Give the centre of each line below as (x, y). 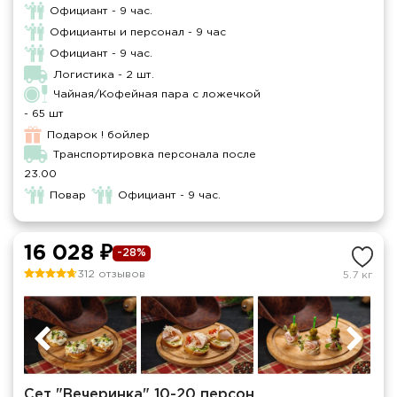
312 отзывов (111, 275)
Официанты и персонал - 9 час (138, 33)
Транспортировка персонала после (155, 155)
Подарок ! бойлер (98, 136)
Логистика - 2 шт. (104, 75)
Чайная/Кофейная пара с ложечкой (157, 95)
